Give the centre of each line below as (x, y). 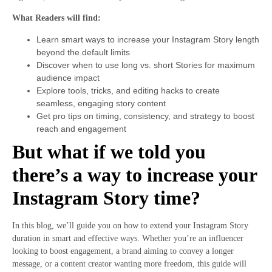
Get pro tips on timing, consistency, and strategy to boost (145, 116)
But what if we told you (109, 151)
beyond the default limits (83, 52)
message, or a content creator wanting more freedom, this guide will (129, 263)
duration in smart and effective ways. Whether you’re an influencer (128, 238)
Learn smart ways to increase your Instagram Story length (148, 39)
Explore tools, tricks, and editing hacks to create (128, 90)
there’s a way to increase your (134, 175)
